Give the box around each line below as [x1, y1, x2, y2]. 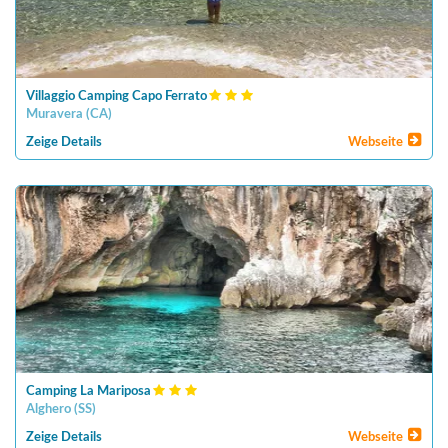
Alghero [26, 403, 71, 416]
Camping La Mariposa [26, 385, 151, 398]
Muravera [26, 108, 83, 121]
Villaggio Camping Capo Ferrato [26, 90, 207, 103]
